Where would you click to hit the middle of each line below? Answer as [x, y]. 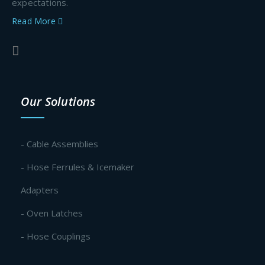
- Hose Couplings [56, 236]
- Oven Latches [52, 213]
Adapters [40, 190]
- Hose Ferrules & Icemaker [77, 167]
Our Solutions [58, 102]
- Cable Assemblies [59, 144]
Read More [35, 21]
